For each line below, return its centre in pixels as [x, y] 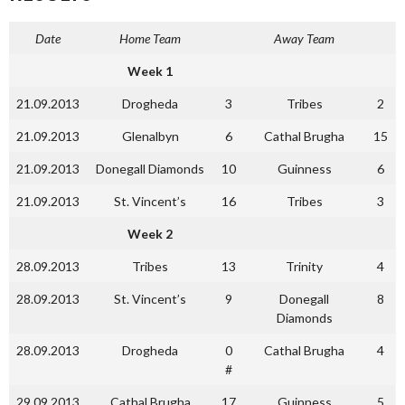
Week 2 [150, 234]
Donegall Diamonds [150, 169]
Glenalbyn [150, 136]
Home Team [150, 38]
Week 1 [150, 71]
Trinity [304, 266]
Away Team [304, 38]
